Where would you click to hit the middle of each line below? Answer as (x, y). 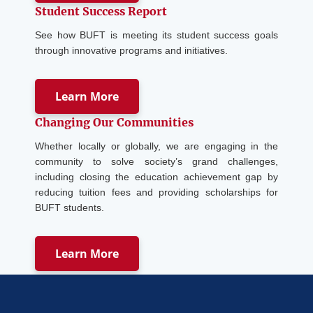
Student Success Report (101, 12)
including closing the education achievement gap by (156, 177)
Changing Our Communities (114, 123)
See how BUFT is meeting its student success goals (156, 35)
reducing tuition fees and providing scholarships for (156, 192)
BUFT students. (70, 208)
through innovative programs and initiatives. (131, 51)
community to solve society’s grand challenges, (156, 162)
